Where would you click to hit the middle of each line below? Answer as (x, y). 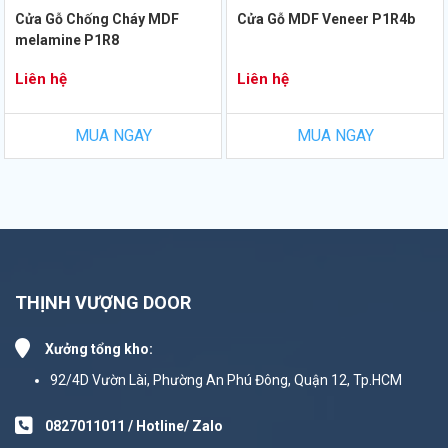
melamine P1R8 (67, 39)
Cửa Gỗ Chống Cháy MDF (97, 18)
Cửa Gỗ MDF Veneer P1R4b (326, 18)
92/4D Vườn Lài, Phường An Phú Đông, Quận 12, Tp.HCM (226, 379)
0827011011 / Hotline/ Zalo (134, 425)
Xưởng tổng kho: (99, 348)
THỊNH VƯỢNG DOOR (103, 302)
